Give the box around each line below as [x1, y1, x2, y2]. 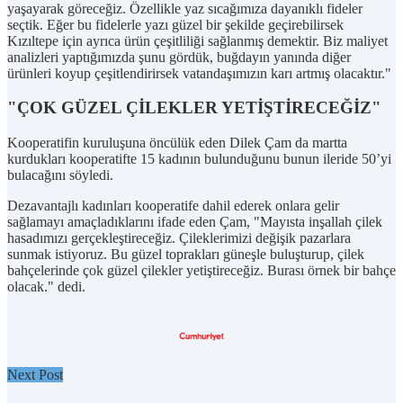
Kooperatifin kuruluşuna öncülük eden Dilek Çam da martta [7, 135, 347, 151]
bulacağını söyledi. [7, 167, 113, 184]
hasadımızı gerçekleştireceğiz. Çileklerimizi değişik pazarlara [7, 230, 351, 246]
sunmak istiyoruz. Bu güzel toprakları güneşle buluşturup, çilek [7, 246, 364, 263]
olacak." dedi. [7, 279, 85, 295]
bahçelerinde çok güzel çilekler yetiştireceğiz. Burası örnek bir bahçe [7, 263, 396, 279]
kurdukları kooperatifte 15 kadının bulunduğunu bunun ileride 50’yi [7, 151, 391, 167]
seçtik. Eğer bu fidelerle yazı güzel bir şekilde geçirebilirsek [7, 16, 344, 32]
